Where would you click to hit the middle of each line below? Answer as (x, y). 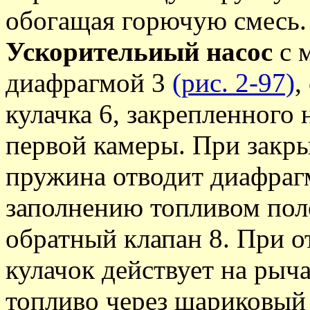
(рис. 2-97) (234, 83)
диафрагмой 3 (89, 83)
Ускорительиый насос (139, 52)
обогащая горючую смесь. (156, 20)
